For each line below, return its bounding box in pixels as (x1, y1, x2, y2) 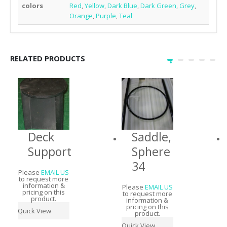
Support (28, 143, 72, 160)
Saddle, (131, 128, 171, 145)
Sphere (131, 143, 170, 160)
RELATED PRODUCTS (10, 53, 85, 63)
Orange (69, 11, 93, 20)
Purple (96, 11, 117, 20)
